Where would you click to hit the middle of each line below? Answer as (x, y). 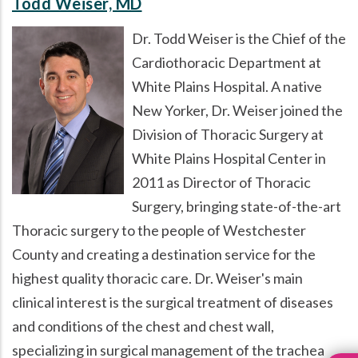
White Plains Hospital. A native (227, 86)
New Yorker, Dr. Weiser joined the (237, 110)
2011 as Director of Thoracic (221, 182)
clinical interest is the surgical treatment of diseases (173, 302)
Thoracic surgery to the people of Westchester (159, 230)
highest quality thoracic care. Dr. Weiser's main (157, 278)
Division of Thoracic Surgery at (228, 134)
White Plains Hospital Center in (229, 158)
